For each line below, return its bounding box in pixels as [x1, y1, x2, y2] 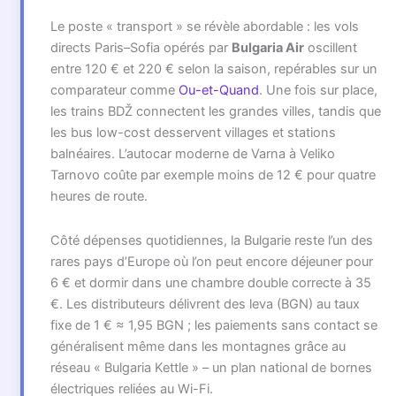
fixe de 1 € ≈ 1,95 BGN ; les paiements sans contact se [49, 316, 377, 333]
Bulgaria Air [231, 40, 304, 57]
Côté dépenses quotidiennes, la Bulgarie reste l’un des [49, 232, 373, 248]
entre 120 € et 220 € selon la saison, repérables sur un [49, 61, 377, 78]
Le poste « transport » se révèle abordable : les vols [49, 19, 359, 35]
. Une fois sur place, [258, 82, 377, 99]
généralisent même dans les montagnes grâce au [49, 338, 346, 354]
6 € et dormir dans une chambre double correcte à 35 [49, 274, 371, 291]
